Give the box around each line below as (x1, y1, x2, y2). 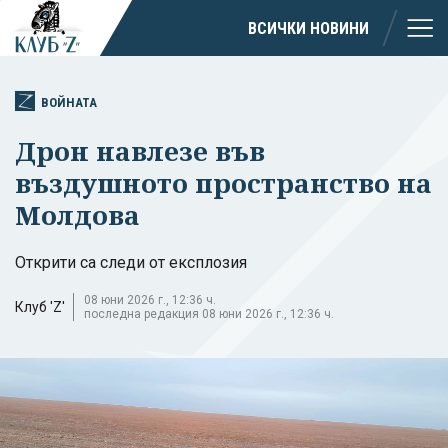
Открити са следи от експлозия (15, 252, 247, 272)
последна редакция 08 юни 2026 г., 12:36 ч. (84, 306, 334, 321)
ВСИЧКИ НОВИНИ (248, 18, 369, 38)
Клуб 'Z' (15, 298, 65, 315)
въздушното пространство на (15, 164, 432, 201)
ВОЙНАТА (41, 94, 97, 110)
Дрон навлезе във (15, 132, 265, 169)
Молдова (15, 196, 140, 233)
